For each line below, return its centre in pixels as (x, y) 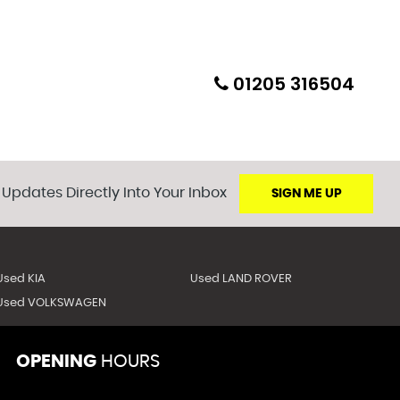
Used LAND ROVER (242, 279)
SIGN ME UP (306, 194)
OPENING (56, 362)
